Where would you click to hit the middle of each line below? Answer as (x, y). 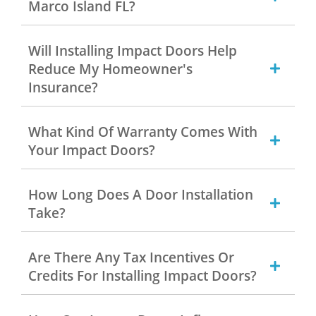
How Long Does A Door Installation (141, 194)
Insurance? (63, 87)
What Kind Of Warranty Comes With (143, 132)
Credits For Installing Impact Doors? (142, 275)
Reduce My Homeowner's (110, 69)
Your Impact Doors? (92, 150)
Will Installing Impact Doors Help (133, 50)
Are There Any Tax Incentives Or (131, 257)
